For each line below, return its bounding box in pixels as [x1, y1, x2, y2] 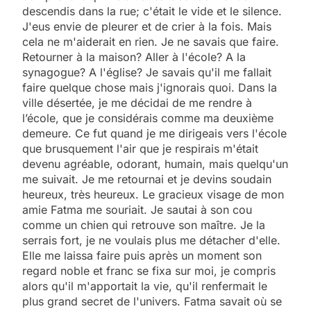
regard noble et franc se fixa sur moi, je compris [22, 263, 276, 278]
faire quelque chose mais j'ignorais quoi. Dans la [22, 80, 277, 94]
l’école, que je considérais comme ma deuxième [22, 110, 274, 125]
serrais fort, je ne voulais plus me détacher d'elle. [22, 233, 280, 247]
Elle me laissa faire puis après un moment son [22, 248, 262, 262]
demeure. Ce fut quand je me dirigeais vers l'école [22, 126, 287, 140]
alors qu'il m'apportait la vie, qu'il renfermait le [22, 278, 267, 293]
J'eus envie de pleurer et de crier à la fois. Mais [22, 19, 271, 33]
